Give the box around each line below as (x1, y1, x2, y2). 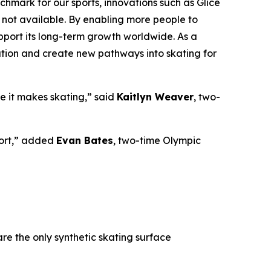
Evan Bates (56, 134, 113, 146)
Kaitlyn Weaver (117, 90, 194, 103)
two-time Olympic (118, 134, 201, 146)
